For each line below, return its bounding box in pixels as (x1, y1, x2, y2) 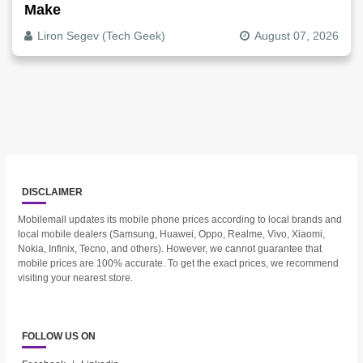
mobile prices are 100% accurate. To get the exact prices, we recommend (17, 258, 339, 270)
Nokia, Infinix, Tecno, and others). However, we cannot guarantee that (17, 243, 322, 255)
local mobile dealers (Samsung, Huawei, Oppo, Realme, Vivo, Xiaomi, (17, 228, 325, 241)
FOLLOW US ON (21, 331, 96, 343)
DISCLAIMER (21, 186, 83, 198)
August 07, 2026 (254, 28, 339, 42)
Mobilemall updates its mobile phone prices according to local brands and (17, 214, 342, 226)
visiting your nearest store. (17, 272, 133, 284)
